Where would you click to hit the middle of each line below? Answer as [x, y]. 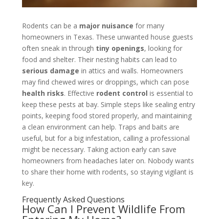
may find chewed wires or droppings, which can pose [105, 82]
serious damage [50, 71]
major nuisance [106, 26]
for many [149, 26]
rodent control [122, 93]
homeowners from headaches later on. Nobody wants [108, 161]
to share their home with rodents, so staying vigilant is [108, 172]
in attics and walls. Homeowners [131, 71]
